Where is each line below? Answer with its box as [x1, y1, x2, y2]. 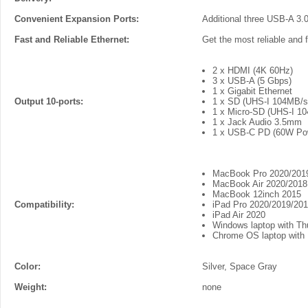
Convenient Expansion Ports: [14, 14, 139, 24]
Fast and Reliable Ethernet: [14, 34, 129, 45]
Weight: [14, 282, 47, 292]
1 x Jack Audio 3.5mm [212, 117, 302, 127]
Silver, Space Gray [202, 261, 277, 272]
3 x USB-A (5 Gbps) [212, 76, 291, 86]
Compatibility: [14, 199, 74, 210]
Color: [14, 261, 41, 272]
